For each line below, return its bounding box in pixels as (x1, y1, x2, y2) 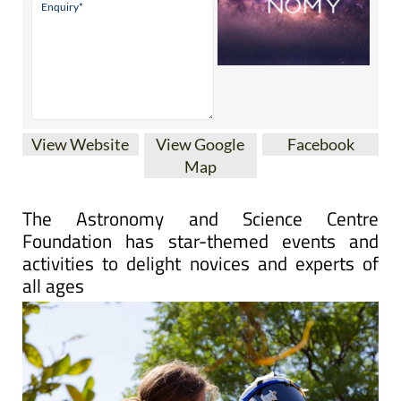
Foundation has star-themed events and (22, 192, 379, 222)
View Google (156, 100, 245, 121)
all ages (22, 237, 84, 267)
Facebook (286, 100, 354, 121)
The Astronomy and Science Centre (22, 170, 379, 200)
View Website (31, 100, 130, 121)
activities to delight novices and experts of (22, 215, 379, 244)
